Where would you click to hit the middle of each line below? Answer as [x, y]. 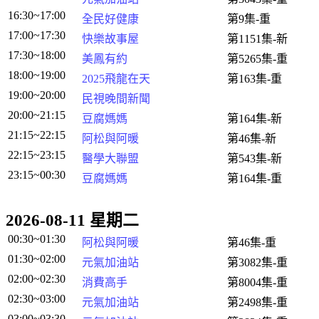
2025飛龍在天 [116, 79]
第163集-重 [255, 79]
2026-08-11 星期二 [72, 220]
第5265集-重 [257, 59]
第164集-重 [255, 178]
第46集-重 [252, 242]
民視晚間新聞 [116, 99]
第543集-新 [255, 158]
